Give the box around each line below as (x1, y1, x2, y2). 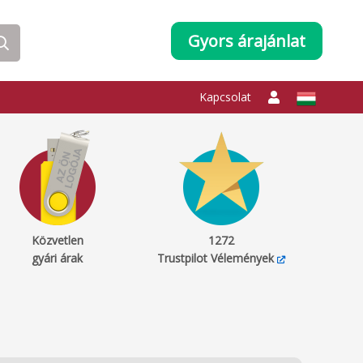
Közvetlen (31, 233, 83, 248)
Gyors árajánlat (188, 30, 305, 52)
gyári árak (32, 250, 83, 266)
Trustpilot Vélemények (156, 250, 274, 266)
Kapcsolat (199, 89, 251, 105)
